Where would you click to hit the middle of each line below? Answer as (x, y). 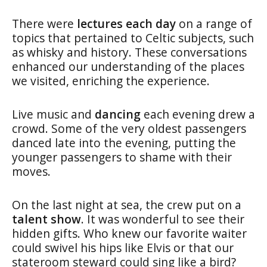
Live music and (53, 114)
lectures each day (126, 23)
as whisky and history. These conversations (129, 52)
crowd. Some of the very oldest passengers (129, 128)
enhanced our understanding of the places (128, 66)
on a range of (214, 23)
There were (44, 23)
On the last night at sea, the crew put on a (127, 204)
